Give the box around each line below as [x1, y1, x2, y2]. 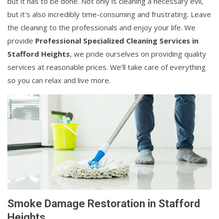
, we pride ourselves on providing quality [70, 48, 206, 59]
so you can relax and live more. [7, 75, 110, 85]
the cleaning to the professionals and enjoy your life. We [7, 22, 196, 32]
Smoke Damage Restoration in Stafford [7, 197, 200, 210]
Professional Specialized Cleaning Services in [35, 35, 198, 45]
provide [7, 35, 35, 45]
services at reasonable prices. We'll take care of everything [7, 62, 206, 72]
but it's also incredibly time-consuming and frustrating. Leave [7, 9, 211, 19]
